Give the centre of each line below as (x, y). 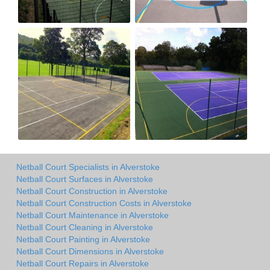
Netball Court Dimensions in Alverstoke (90, 251)
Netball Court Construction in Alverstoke (92, 191)
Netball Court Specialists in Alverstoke (88, 167)
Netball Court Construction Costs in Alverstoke (104, 203)
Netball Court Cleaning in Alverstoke (85, 227)
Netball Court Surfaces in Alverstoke (85, 179)
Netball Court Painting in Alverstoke (83, 239)
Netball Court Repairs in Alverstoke (83, 263)
